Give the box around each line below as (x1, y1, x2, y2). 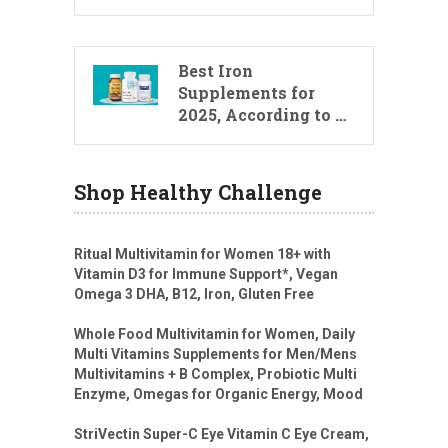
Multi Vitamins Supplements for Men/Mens (74, 346, 357, 363)
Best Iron (178, 60, 253, 82)
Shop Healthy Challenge (74, 179, 322, 206)
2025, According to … (178, 104, 346, 126)
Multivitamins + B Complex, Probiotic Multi (74, 366, 357, 383)
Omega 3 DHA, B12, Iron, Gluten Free (74, 286, 314, 303)
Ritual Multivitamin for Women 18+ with (74, 246, 331, 263)
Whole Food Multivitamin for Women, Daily (74, 326, 355, 343)
